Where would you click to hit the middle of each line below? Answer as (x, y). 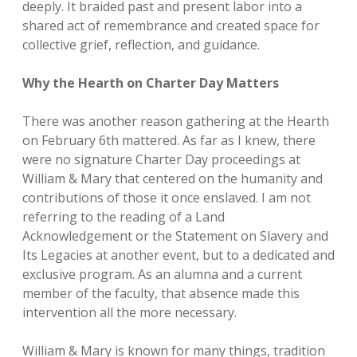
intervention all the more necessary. (129, 312)
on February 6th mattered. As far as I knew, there (169, 140)
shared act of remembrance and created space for (171, 25)
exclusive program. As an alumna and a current (162, 274)
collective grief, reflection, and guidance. (141, 45)
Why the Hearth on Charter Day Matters (151, 83)
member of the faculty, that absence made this (161, 293)
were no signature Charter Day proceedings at (161, 159)
